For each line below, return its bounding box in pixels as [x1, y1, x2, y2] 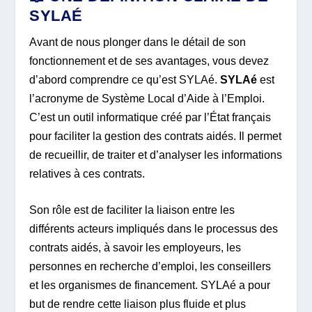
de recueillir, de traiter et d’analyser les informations [29, 148, 283, 161]
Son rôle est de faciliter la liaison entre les [29, 204, 235, 217]
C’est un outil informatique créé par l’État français [29, 111, 272, 123]
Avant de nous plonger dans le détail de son [29, 36, 247, 48]
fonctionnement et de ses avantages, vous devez [29, 54, 270, 67]
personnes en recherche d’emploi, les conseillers [29, 260, 272, 273]
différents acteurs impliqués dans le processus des [29, 223, 279, 235]
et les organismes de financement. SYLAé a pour [29, 279, 271, 292]
